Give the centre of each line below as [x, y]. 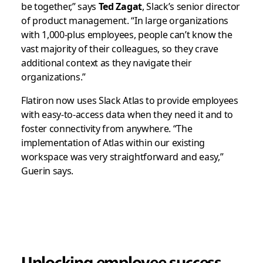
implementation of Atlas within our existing [113, 142]
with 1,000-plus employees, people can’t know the [127, 34]
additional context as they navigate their [106, 63]
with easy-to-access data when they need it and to [127, 114]
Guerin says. [47, 171]
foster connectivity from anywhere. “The [107, 128]
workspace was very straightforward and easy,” [122, 156]
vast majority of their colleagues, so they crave [119, 48]
